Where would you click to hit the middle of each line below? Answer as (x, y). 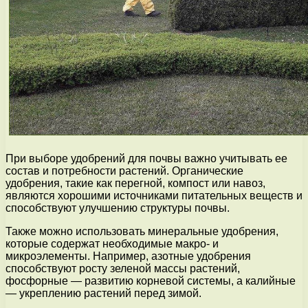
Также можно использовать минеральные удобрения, (142, 232)
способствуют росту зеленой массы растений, (123, 269)
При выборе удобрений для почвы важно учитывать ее (146, 159)
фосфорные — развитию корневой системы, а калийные (151, 281)
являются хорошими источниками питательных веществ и (154, 196)
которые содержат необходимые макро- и (112, 244)
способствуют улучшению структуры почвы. (118, 208)
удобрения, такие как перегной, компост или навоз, (135, 184)
